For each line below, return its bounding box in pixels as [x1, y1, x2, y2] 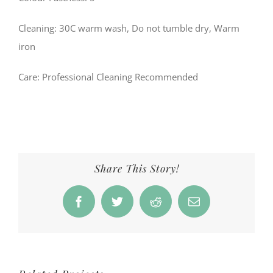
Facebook [78, 200, 124, 213]
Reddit [155, 200, 186, 213]
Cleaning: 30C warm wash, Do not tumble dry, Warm [18, 21, 239, 34]
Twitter [116, 200, 149, 213]
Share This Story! [94, 161, 179, 175]
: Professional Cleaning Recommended [37, 70, 198, 83]
